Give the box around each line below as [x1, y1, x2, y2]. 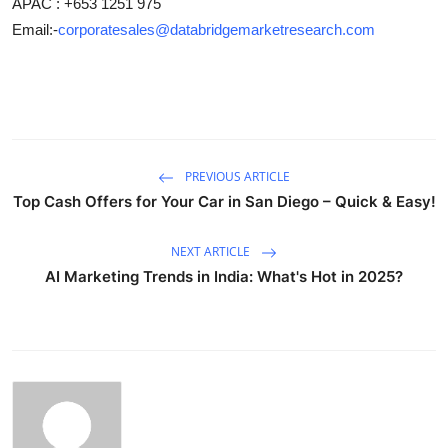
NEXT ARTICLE [171, 242, 253, 260]
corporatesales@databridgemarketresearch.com [58, 20, 375, 38]
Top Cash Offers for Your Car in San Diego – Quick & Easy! [12, 191, 436, 211]
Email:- [12, 20, 58, 38]
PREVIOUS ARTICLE [182, 167, 290, 185]
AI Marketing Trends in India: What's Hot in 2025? [45, 266, 403, 286]
